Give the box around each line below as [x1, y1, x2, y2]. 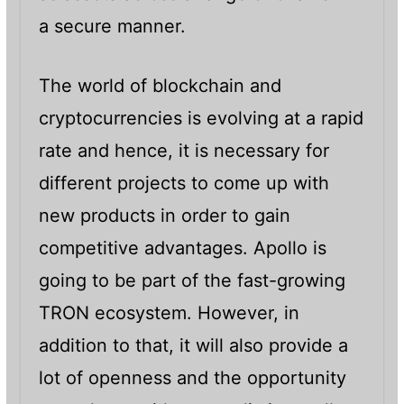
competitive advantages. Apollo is [38, 236, 326, 259]
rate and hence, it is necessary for [38, 139, 329, 161]
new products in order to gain [38, 204, 290, 226]
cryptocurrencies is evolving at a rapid [38, 106, 363, 129]
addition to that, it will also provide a [38, 334, 348, 356]
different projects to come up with [38, 171, 329, 194]
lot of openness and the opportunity [38, 366, 346, 389]
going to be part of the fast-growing [38, 269, 345, 291]
